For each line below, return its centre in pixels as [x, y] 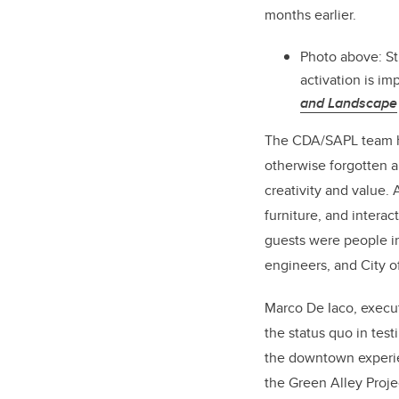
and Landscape [349, 103]
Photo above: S [347, 57]
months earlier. [310, 15]
